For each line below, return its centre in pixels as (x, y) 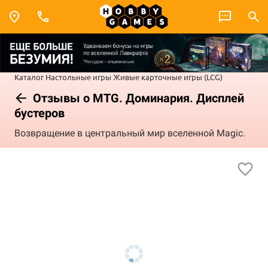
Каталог (29, 77)
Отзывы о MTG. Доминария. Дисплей (137, 98)
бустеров (39, 113)
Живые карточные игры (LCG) (168, 77)
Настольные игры (78, 77)
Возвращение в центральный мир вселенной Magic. (130, 133)
